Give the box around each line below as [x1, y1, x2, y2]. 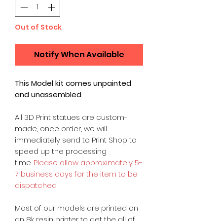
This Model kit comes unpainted [15, 77, 131, 88]
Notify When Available [34, 48, 124, 60]
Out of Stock [15, 22, 62, 32]
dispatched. [15, 180, 57, 190]
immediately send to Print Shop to [15, 134, 137, 145]
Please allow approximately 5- [34, 157, 143, 168]
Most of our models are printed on [15, 202, 138, 213]
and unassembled [15, 89, 81, 100]
